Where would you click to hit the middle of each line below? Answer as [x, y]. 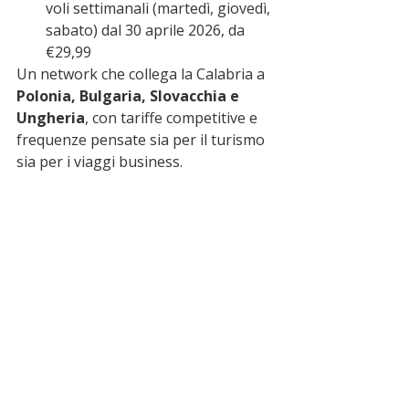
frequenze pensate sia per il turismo [142, 140]
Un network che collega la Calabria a [142, 74]
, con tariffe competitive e [173, 118]
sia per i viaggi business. [100, 162]
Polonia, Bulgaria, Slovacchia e [130, 96]
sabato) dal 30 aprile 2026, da [147, 31]
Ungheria [51, 118]
